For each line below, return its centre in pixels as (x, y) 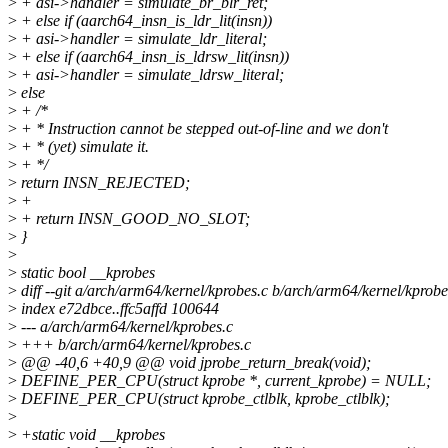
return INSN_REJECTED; (103, 183)
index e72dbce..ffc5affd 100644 (118, 309)
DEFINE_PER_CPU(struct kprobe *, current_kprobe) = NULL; (224, 381)
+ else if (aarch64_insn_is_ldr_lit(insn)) (144, 21)
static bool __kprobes (86, 273)
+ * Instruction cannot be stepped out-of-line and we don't (202, 129)
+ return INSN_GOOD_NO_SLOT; (133, 219)
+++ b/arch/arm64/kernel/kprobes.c (134, 345)
